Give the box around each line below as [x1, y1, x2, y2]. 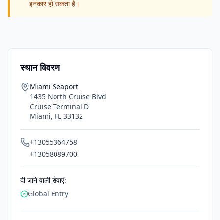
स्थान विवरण [20, 61, 60, 73]
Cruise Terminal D [30, 102, 89, 111]
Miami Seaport [30, 82, 78, 91]
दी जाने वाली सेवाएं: [20, 175, 66, 185]
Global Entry [28, 189, 68, 198]
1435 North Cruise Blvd [30, 92, 106, 101]
